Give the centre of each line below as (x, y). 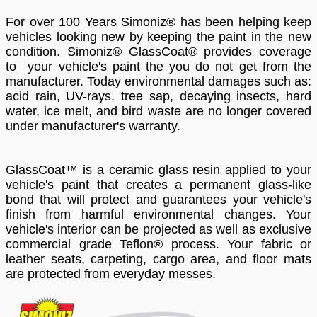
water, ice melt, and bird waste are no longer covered (158, 111)
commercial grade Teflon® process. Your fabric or (158, 244)
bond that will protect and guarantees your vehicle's (158, 200)
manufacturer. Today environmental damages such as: (158, 81)
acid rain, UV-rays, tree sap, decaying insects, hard (158, 96)
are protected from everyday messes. (111, 274)
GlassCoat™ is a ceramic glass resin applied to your (158, 170)
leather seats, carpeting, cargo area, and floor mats (158, 259)
